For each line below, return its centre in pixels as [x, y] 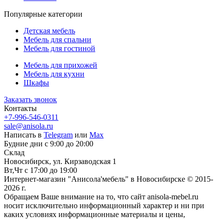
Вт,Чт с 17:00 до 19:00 [41, 170]
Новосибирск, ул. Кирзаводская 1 [60, 162]
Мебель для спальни [57, 40]
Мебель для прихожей [60, 65]
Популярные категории [43, 14]
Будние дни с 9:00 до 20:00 [49, 144]
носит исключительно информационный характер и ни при [104, 206]
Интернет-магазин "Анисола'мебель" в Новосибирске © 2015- [109, 179]
